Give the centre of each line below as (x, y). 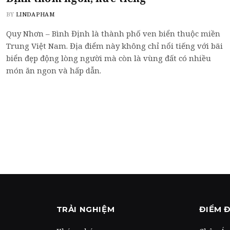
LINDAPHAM (35, 14)
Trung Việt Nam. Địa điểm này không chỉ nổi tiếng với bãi (114, 45)
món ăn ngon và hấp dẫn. (55, 70)
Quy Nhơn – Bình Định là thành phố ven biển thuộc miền (113, 33)
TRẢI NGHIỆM (85, 209)
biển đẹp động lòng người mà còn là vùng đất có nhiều (109, 58)
